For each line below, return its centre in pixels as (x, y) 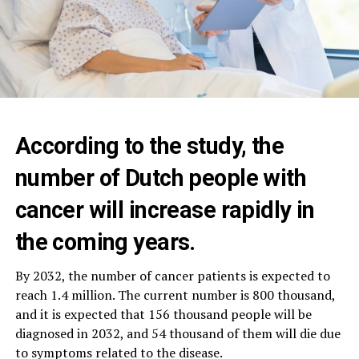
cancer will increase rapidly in (165, 210)
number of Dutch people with (161, 177)
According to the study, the (149, 145)
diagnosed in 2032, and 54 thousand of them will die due (177, 333)
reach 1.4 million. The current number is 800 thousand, (175, 294)
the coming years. (105, 242)
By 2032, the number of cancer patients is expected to (172, 275)
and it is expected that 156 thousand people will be (163, 314)
